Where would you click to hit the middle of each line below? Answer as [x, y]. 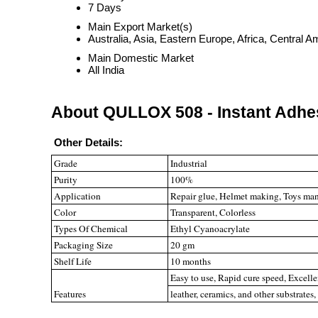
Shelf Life [73, 261]
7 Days [105, 7]
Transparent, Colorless [213, 212]
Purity [66, 180]
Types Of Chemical [91, 229]
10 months [191, 261]
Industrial [189, 163]
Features [70, 294]
